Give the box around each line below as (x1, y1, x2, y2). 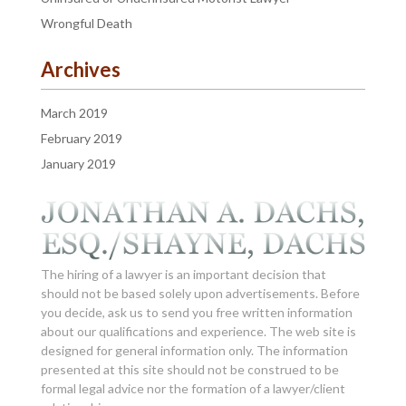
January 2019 (40, 155, 116, 171)
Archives (40, 56, 121, 82)
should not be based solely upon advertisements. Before (40, 285, 360, 301)
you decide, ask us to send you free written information (40, 304, 353, 320)
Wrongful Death (40, 14, 132, 31)
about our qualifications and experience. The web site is (40, 323, 356, 339)
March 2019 (40, 104, 108, 121)
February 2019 (40, 130, 122, 146)
